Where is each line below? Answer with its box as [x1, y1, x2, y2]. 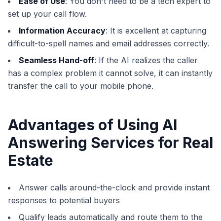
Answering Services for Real [8, 134, 213, 152]
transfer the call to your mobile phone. [8, 81, 153, 91]
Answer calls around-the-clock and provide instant [19, 183, 210, 193]
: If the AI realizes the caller [94, 55, 198, 66]
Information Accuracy [19, 26, 106, 36]
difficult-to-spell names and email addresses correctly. [8, 38, 209, 49]
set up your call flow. [8, 9, 87, 19]
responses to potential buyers [8, 195, 120, 206]
